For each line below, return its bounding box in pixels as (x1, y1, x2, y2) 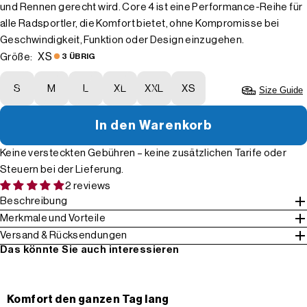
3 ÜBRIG (62, 51, 96, 60)
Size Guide (259, 84, 303, 95)
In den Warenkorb (95, 119, 212, 132)
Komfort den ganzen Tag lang (7, 294, 169, 306)
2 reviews (65, 180, 111, 191)
